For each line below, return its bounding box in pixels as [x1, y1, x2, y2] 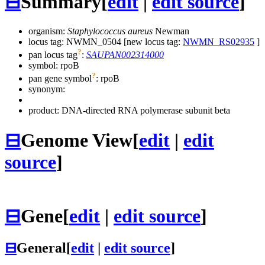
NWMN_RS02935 [183, 36, 254, 47]
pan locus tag [28, 50, 77, 60]
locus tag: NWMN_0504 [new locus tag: [28, 36, 183, 47]
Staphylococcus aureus [67, 25, 153, 36]
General [17, 240, 66, 256]
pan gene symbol [28, 73, 92, 84]
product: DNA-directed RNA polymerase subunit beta [28, 105, 230, 116]
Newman [153, 25, 189, 36]
